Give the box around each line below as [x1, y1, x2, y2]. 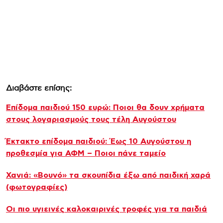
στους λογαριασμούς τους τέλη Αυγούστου [6, 115, 176, 123]
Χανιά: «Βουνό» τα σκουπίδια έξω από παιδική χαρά [6, 171, 211, 179]
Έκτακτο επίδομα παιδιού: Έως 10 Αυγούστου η [6, 137, 191, 145]
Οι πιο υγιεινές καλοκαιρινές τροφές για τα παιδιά [6, 205, 207, 213]
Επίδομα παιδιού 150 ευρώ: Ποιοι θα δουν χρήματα [6, 103, 205, 111]
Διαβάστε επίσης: [6, 84, 72, 92]
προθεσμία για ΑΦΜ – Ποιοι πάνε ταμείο [6, 149, 166, 157]
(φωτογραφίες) [6, 183, 67, 191]
